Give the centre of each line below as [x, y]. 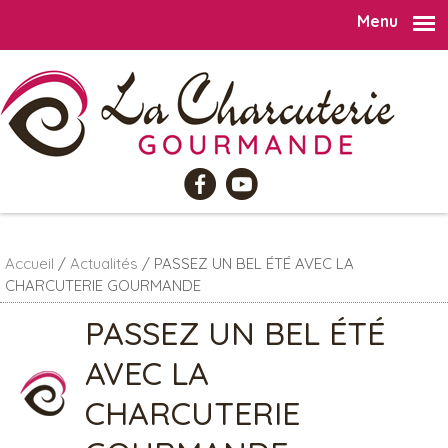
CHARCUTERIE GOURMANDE [103, 285]
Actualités [104, 263]
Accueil [29, 263]
